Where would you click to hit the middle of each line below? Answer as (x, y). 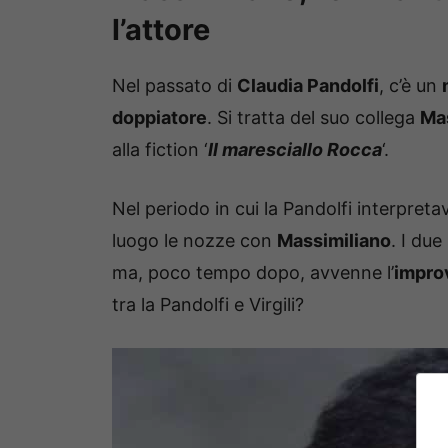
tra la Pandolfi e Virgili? (208, 305)
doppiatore (159, 118)
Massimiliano (334, 241)
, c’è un (410, 86)
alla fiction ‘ (160, 150)
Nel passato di (174, 86)
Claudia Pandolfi (308, 86)
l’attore (161, 30)
